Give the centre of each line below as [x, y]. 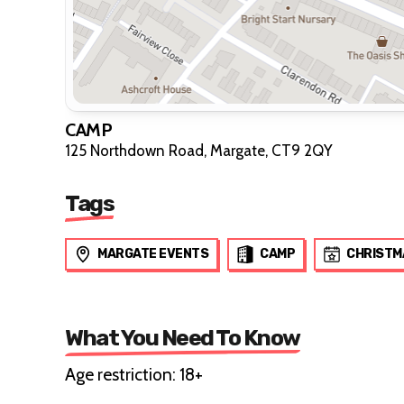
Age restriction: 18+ [134, 374]
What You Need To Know [183, 337]
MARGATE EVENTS [153, 253]
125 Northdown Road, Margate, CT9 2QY [199, 150]
